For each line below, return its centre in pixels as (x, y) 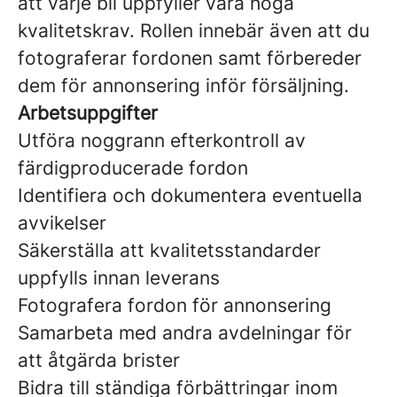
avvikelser (62, 223)
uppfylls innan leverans (119, 278)
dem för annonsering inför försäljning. (183, 86)
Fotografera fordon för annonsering (175, 305)
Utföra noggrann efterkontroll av (162, 140)
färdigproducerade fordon (133, 168)
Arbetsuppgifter (88, 113)
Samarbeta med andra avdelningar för (185, 333)
